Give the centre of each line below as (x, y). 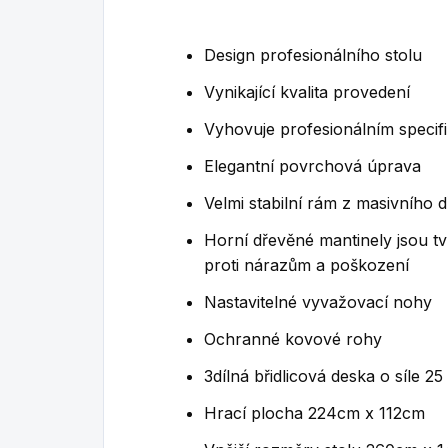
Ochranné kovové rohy (293, 339)
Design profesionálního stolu (313, 55)
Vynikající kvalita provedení (307, 92)
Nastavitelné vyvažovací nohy (318, 302)
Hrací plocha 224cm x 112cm (314, 413)
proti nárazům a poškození (306, 265)
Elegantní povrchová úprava (312, 166)
